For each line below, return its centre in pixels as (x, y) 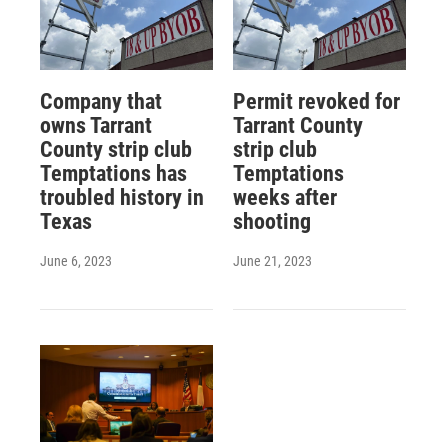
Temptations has (113, 174)
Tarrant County (297, 126)
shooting (271, 222)
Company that (101, 102)
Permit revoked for (316, 102)
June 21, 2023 (272, 261)
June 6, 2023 (76, 261)
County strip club (116, 150)
